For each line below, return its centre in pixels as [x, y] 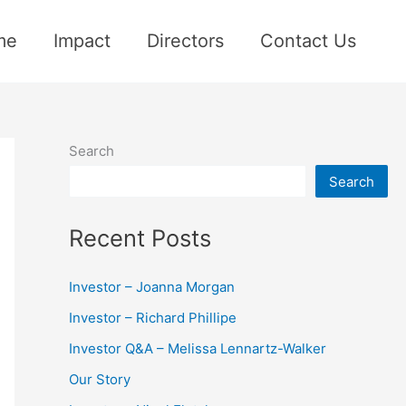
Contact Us [308, 40]
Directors [185, 40]
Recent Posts [140, 237]
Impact [82, 40]
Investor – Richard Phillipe [153, 317]
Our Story [100, 379]
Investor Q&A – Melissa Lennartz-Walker [198, 348]
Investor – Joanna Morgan [152, 286]
